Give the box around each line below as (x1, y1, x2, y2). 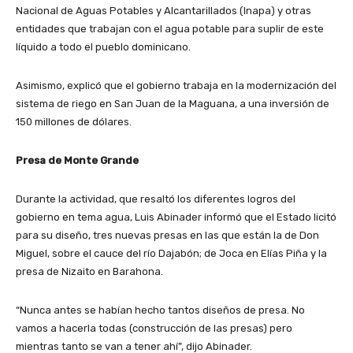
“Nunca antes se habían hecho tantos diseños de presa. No (16, 304, 305, 317)
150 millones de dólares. (16, 116, 132, 128)
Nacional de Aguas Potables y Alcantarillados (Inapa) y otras (16, 5, 311, 17)
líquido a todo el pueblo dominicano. (16, 41, 191, 54)
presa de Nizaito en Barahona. (16, 266, 163, 278)
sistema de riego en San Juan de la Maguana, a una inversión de (16, 98, 329, 110)
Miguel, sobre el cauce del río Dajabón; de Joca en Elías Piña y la (16, 247, 327, 260)
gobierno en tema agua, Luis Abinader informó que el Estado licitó (16, 211, 336, 224)
